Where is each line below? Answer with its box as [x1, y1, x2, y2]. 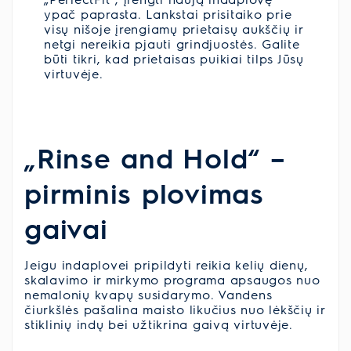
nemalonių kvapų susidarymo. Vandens [24, 285, 273, 302]
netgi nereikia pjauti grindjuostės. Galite [44, 34, 300, 52]
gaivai [24, 209, 108, 245]
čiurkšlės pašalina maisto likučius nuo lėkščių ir [24, 300, 325, 317]
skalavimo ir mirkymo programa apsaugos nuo [24, 270, 320, 288]
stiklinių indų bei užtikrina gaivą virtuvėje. [24, 315, 293, 332]
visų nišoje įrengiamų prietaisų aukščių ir [44, 20, 303, 37]
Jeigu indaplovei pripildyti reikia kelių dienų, [24, 255, 309, 273]
